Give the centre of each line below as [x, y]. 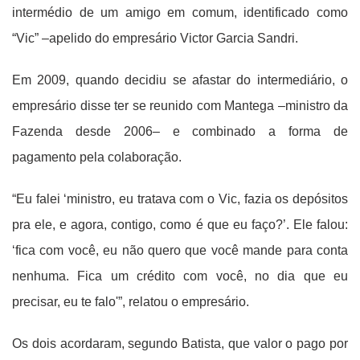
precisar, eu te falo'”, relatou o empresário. [131, 302]
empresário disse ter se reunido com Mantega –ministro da [180, 106]
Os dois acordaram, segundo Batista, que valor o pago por [180, 344]
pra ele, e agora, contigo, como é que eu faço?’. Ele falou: [180, 225]
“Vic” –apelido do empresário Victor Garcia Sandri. [155, 39]
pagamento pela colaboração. [97, 157]
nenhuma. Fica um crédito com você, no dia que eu [180, 276]
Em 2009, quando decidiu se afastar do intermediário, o [180, 80]
